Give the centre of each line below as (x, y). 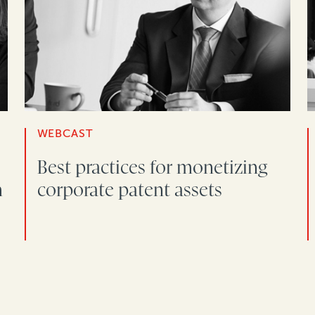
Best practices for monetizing (152, 168)
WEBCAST (65, 134)
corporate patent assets (129, 190)
